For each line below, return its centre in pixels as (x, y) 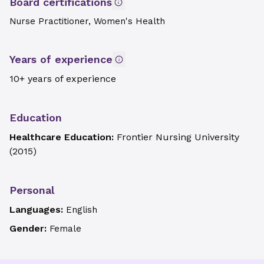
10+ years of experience (63, 79)
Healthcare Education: (63, 137)
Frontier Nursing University (178, 137)
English (82, 210)
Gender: (29, 228)
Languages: (38, 209)
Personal (32, 190)
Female (65, 229)
